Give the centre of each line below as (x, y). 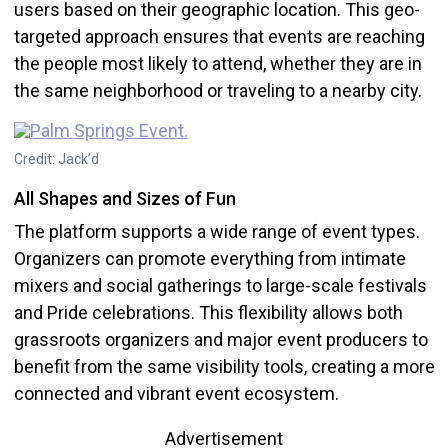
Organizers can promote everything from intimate (209, 259)
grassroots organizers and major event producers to (220, 340)
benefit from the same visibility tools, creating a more (224, 367)
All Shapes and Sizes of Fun (124, 199)
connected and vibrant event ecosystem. (176, 394)
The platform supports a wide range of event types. (216, 232)
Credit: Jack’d (56, 159)
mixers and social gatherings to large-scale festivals (220, 286)
